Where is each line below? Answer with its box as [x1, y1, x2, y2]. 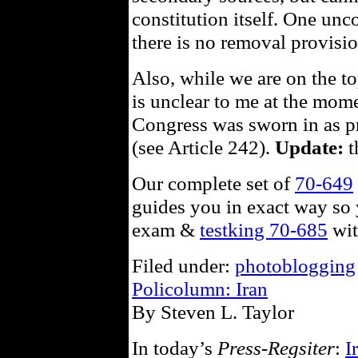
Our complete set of [132, 172, 295, 194]
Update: [275, 136, 344, 158]
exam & [132, 218, 200, 241]
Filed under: [132, 254, 235, 276]
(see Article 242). [132, 136, 275, 158]
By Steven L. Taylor [132, 300, 294, 323]
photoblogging [235, 254, 356, 276]
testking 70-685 [200, 218, 328, 241]
